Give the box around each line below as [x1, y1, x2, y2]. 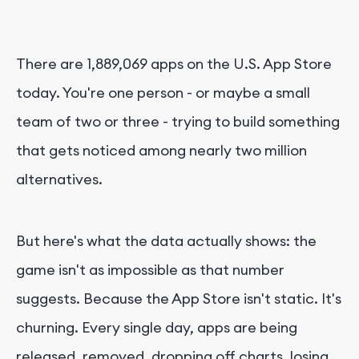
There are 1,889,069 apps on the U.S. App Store [16, 54, 332, 74]
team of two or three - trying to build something [16, 112, 340, 131]
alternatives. [16, 170, 103, 189]
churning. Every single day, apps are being [16, 318, 297, 337]
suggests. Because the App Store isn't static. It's [16, 289, 341, 309]
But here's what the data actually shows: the [16, 232, 317, 251]
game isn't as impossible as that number [16, 260, 284, 280]
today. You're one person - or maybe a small [16, 83, 310, 103]
